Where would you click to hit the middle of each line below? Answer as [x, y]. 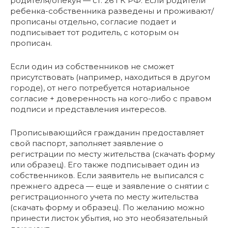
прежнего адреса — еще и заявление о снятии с [110, 186]
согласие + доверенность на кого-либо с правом [111, 98]
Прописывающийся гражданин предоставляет [107, 132]
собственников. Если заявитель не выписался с [107, 175]
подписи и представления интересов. [88, 109]
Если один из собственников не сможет [92, 66]
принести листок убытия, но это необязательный [109, 218]
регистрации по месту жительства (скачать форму [112, 154]
